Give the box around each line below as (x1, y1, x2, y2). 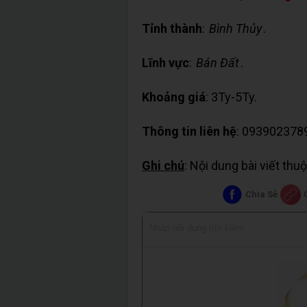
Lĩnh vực (142, 56, 189, 71)
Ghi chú (142, 158, 184, 173)
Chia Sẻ (245, 189, 278, 200)
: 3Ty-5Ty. (206, 90, 257, 105)
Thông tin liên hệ (142, 124, 236, 139)
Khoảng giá (142, 90, 206, 105)
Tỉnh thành (142, 21, 202, 36)
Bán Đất (196, 56, 239, 71)
